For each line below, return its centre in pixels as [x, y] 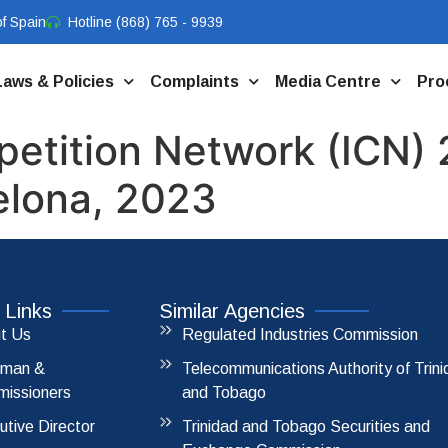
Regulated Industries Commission [299, 335]
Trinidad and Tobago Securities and [305, 427]
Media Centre [327, 81]
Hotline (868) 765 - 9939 [145, 21]
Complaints [194, 81]
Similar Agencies [232, 311]
